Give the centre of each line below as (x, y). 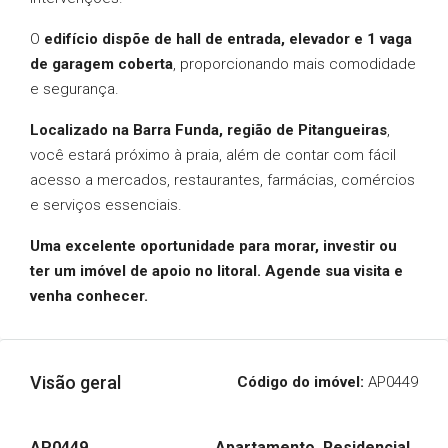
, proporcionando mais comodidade (294, 64)
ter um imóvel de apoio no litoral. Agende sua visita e (216, 271)
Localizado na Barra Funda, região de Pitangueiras (208, 130)
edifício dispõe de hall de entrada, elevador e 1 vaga (228, 39)
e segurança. (74, 89)
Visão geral (75, 382)
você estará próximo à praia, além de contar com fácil (213, 155)
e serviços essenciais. (106, 205)
